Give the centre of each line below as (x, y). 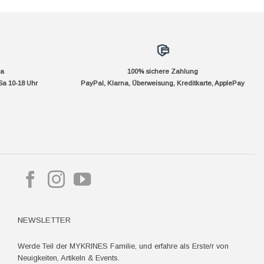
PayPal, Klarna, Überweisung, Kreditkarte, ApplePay (163, 83)
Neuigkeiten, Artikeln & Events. (68, 258)
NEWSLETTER (44, 220)
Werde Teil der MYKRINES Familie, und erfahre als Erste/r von (123, 246)
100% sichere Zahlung (163, 71)
